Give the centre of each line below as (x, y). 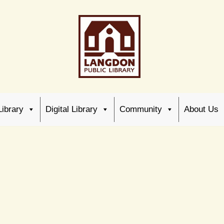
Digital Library (71, 109)
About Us (201, 109)
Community (141, 109)
